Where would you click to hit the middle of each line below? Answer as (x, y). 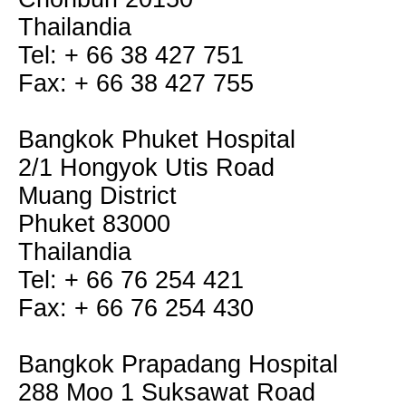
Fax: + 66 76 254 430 (136, 308)
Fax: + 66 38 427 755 (136, 83)
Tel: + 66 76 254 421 (131, 280)
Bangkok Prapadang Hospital (178, 364)
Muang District (97, 196)
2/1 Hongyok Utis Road (146, 168)
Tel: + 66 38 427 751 (131, 55)
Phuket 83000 (94, 224)
